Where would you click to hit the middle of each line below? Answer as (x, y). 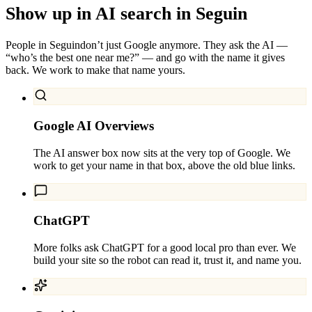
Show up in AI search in (98, 13)
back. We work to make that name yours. (95, 70)
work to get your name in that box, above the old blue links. (164, 165)
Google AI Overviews (94, 125)
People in (28, 45)
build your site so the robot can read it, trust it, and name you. (167, 260)
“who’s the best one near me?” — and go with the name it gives (145, 58)
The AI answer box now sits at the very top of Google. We (162, 153)
